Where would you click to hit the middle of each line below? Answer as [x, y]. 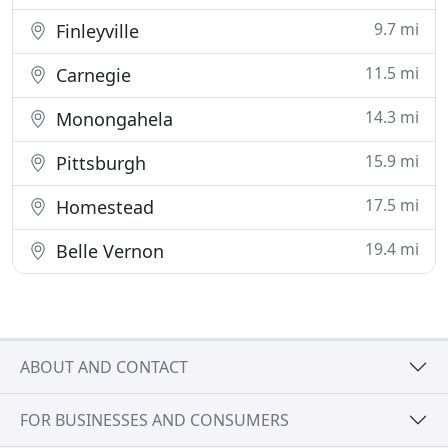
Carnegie [91, 75]
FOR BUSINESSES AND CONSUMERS [154, 419]
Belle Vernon [107, 251]
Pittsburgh [98, 163]
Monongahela [112, 119]
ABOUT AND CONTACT [104, 366]
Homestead [102, 207]
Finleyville [95, 31]
